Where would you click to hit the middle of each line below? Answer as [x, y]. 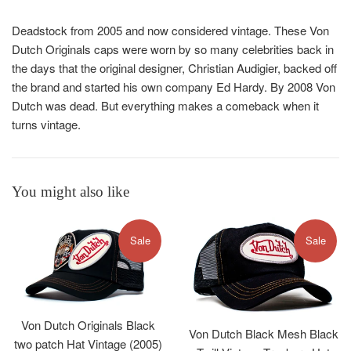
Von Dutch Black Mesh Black [263, 334]
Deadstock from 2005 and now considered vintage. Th [150, 31]
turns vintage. [48, 125]
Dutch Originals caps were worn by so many [125, 49]
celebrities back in [286, 49]
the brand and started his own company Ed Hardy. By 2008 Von [174, 87]
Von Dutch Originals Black [88, 325]
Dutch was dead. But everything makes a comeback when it [165, 106]
